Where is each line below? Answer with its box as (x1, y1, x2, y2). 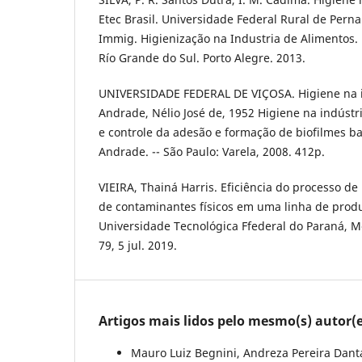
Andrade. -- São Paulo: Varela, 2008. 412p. (99, 143, 325, 159)
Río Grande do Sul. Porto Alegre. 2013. (99, 49, 305, 65)
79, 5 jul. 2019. (99, 237, 177, 253)
